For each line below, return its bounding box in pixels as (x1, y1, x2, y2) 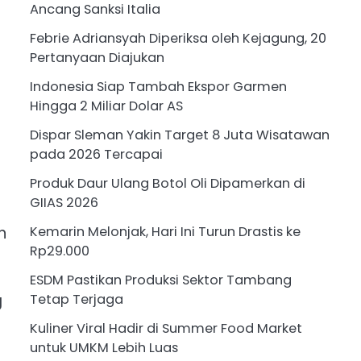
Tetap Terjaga (29, 290, 123, 309)
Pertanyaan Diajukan (29, 48, 164, 68)
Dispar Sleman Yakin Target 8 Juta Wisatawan (29, 126, 330, 145)
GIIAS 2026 (29, 193, 98, 213)
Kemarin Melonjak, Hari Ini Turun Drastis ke (29, 222, 301, 242)
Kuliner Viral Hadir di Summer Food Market (29, 319, 302, 338)
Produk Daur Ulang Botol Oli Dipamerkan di (29, 174, 305, 193)
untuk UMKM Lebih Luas (29, 338, 178, 358)
